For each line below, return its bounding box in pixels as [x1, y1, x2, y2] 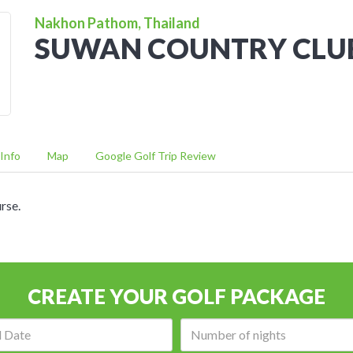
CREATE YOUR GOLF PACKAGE [28, 283, 325, 309]
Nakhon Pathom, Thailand [35, 14, 200, 32]
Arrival [62, 318, 103, 334]
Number [288, 318, 337, 334]
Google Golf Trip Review [95, 148, 216, 162]
